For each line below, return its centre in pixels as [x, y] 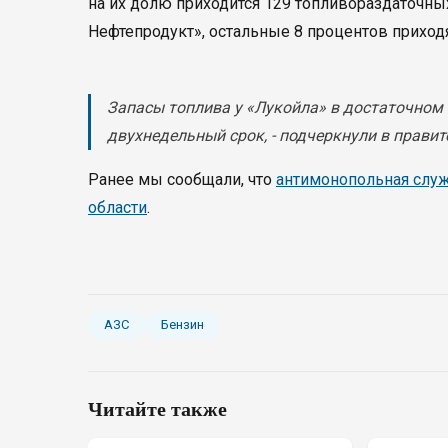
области [117, 207]
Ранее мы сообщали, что [182, 179]
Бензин [182, 324]
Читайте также [157, 408]
